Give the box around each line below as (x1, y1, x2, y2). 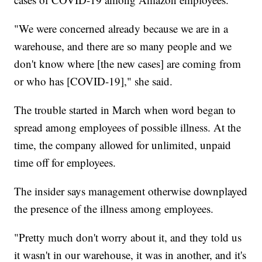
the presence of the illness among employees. (14, 201, 214, 216)
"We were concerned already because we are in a (14, 20, 229, 36)
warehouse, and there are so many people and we (14, 38, 232, 53)
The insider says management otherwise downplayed (14, 183, 248, 198)
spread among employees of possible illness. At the (14, 119, 242, 135)
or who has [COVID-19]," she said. (14, 73, 173, 88)
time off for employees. (14, 154, 116, 170)
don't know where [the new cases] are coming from (14, 56, 242, 71)
